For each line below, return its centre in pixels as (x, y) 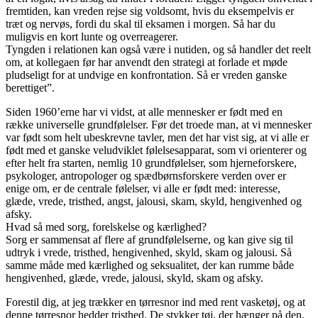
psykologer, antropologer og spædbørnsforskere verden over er (146, 176)
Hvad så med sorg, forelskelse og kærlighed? (106, 227)
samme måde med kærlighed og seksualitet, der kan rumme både (150, 265)
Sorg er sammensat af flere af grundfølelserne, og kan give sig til (149, 240)
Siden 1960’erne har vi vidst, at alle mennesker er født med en (144, 112)
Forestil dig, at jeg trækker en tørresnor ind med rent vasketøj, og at (155, 302)
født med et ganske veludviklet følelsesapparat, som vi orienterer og (156, 150)
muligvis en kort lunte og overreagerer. (92, 37)
